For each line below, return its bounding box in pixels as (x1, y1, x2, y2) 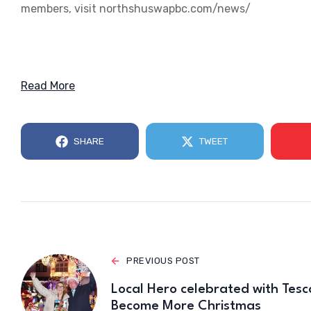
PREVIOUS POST (126, 255, 200, 267)
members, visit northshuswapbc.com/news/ (21, 2, 251, 16)
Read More (21, 79, 75, 93)
